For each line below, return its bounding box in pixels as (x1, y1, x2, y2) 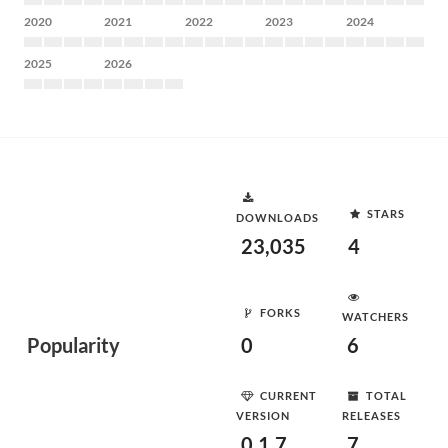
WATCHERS (342, 310, 409, 323)
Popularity (27, 333, 120, 357)
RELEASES (342, 409, 401, 422)
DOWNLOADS (236, 211, 319, 224)
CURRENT (260, 388, 317, 402)
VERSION (236, 409, 290, 422)
